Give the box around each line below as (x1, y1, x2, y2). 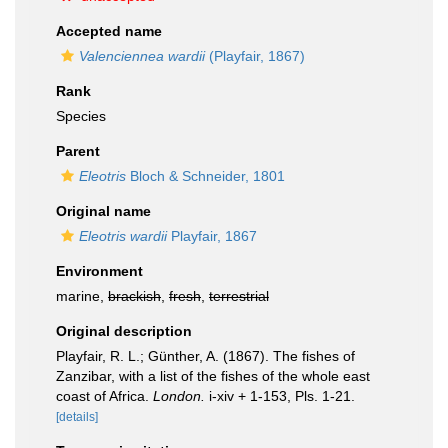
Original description (56, 323, 192, 339)
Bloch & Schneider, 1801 (126, 168, 285, 184)
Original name (56, 203, 151, 219)
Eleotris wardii (79, 228, 167, 244)
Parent (56, 143, 100, 159)
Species (56, 108, 106, 124)
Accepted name (56, 23, 162, 39)
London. (153, 388, 205, 404)
